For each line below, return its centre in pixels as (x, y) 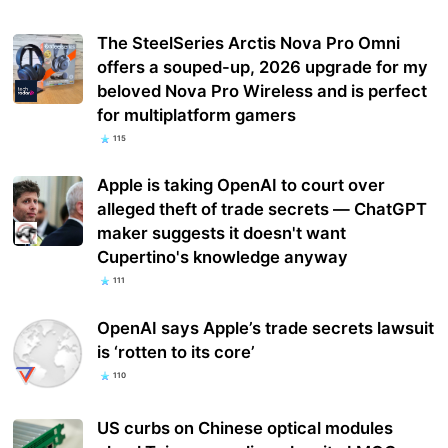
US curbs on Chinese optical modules (245, 427)
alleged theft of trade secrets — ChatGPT (262, 209)
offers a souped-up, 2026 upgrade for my (263, 67)
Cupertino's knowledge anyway (223, 257)
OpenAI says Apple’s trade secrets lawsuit (266, 327)
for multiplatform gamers (197, 115)
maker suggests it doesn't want (222, 233)
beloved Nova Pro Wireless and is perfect (262, 91)
